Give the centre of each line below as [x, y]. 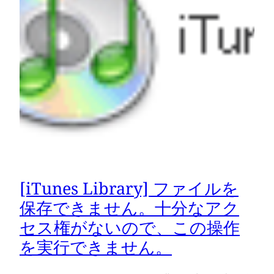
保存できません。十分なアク [129, 207]
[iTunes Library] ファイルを [129, 188]
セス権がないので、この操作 [130, 227]
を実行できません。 [96, 246]
